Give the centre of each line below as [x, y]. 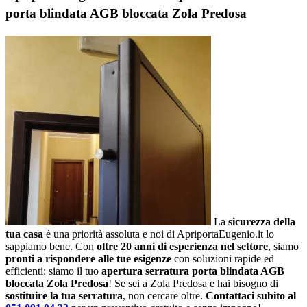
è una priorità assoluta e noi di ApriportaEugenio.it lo [159, 234]
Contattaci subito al [251, 295]
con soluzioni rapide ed [223, 258]
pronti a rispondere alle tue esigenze [88, 258]
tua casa [24, 234]
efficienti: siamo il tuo [53, 271]
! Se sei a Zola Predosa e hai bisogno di [193, 283]
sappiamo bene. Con [51, 246]
